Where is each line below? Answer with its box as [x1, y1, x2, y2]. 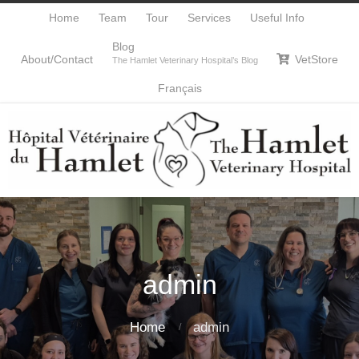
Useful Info [249, 11, 305, 24]
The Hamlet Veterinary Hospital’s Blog [112, 55, 259, 65]
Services [187, 11, 231, 24]
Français [157, 82, 202, 95]
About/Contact [21, 53, 94, 66]
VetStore [294, 53, 338, 66]
